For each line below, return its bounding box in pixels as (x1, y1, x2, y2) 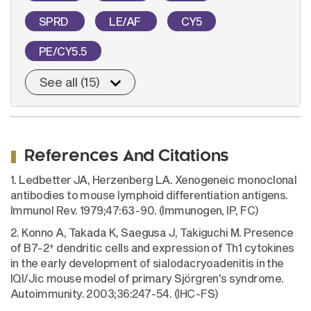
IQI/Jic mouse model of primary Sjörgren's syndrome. (10, 271, 284, 285)
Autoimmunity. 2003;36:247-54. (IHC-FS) (10, 287, 219, 301)
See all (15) (40, 74, 100, 90)
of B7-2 (10, 241, 50, 255)
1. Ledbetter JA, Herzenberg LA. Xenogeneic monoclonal (10, 173, 297, 187)
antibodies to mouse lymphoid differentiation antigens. (10, 188, 288, 202)
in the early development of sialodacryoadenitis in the (10, 256, 284, 270)
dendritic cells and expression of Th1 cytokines (53, 241, 294, 255)
